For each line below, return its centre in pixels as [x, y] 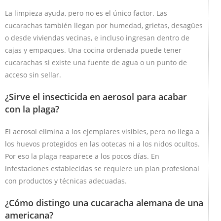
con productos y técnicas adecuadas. [66, 181]
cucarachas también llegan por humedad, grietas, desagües [104, 25]
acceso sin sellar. [33, 74]
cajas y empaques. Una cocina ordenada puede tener [93, 50]
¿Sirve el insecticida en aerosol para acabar [96, 96]
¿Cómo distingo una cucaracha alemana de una [104, 203]
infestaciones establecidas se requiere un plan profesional [102, 168]
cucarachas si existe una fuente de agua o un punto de [96, 62]
